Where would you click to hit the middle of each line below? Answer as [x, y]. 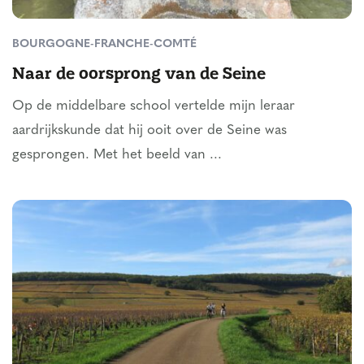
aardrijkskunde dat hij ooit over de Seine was [149, 131]
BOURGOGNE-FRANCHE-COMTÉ [104, 45]
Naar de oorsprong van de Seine [139, 73]
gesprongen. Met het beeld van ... [117, 155]
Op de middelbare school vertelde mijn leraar [154, 106]
